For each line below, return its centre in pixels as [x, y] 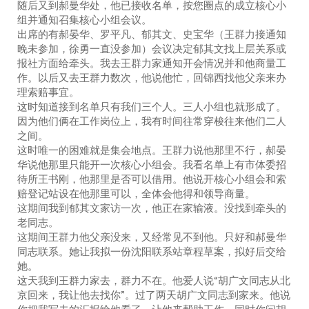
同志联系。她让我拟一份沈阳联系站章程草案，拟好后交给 [152, 251]
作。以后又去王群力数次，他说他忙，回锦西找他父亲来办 [152, 77]
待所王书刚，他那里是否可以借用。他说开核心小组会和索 [152, 179]
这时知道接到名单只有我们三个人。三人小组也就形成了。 [152, 106]
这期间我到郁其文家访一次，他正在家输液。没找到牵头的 [152, 208]
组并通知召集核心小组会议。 [84, 19]
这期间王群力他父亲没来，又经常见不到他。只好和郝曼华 [152, 237]
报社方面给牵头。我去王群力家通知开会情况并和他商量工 [152, 63]
